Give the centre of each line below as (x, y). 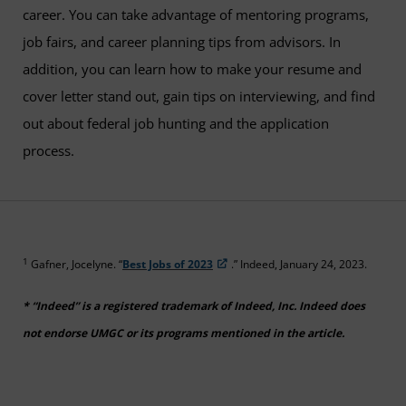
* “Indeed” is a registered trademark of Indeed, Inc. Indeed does (194, 306)
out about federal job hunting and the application (176, 123)
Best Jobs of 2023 (168, 265)
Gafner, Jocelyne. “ (75, 265)
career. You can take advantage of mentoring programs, (196, 14)
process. (56, 150)
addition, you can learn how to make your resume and (192, 69)
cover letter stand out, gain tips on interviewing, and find (199, 96)
